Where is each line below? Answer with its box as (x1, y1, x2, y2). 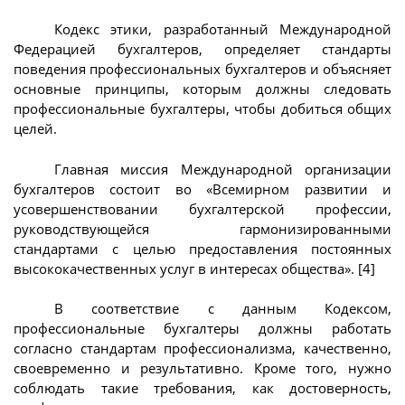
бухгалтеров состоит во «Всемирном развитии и (14, 179, 391, 198)
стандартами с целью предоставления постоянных (14, 239, 391, 258)
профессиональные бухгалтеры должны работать (14, 319, 391, 338)
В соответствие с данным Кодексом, (54, 299, 391, 318)
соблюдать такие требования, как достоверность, (14, 379, 391, 398)
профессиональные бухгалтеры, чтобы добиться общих (14, 99, 391, 118)
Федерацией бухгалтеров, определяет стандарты (14, 40, 391, 59)
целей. (14, 119, 57, 138)
